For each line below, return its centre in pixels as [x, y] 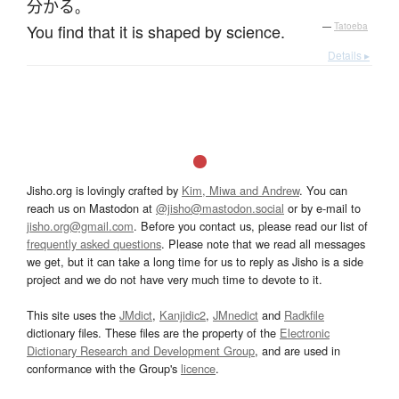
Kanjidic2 [183, 315]
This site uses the [73, 315]
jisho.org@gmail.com [80, 226]
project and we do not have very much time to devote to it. [175, 280]
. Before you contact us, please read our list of [251, 226]
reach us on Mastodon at [91, 208]
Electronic [305, 333]
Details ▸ [349, 55]
